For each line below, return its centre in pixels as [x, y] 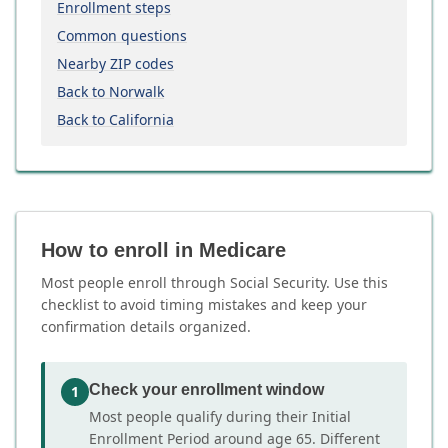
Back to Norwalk [110, 91]
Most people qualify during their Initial [220, 416]
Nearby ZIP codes [115, 63]
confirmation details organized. [146, 326]
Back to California [115, 119]
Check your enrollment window [206, 389]
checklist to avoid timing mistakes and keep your [204, 304]
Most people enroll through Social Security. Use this [214, 282]
